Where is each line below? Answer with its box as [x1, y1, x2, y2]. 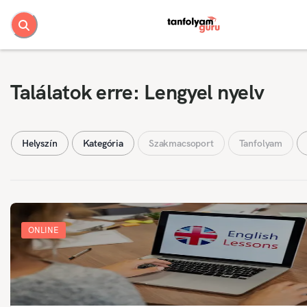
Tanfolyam [238, 137, 282, 150]
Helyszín [22, 137, 58, 150]
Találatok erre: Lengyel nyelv [10, 79, 265, 106]
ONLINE [28, 225, 59, 236]
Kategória [82, 137, 123, 150]
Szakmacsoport [148, 137, 214, 150]
